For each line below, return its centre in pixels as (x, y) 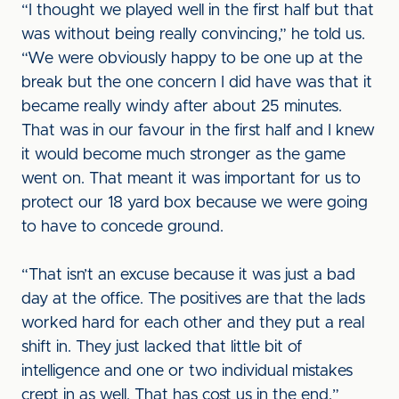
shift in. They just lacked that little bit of (162, 347)
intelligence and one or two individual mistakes (187, 371)
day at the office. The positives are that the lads (193, 299)
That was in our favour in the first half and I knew (198, 131)
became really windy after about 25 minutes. (182, 107)
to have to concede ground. (125, 227)
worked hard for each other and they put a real (193, 323)
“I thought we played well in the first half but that (198, 11)
